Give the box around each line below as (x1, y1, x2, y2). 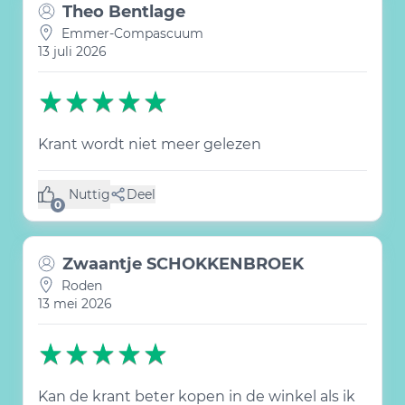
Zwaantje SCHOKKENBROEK (62, 254, 304, 274)
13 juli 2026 (38, 43, 107, 60)
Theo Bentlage (62, 2, 185, 22)
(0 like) (68, 193, 110, 210)
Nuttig (69, 185, 110, 202)
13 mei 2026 (38, 296, 112, 312)
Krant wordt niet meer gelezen (38, 136, 261, 153)
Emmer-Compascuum (61, 25, 203, 42)
